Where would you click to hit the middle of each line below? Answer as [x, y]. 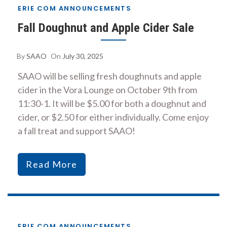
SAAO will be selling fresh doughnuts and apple [110, 76]
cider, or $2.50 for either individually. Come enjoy [113, 117]
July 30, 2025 [83, 56]
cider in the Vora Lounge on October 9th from [107, 89]
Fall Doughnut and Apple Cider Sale [106, 27]
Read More [52, 164]
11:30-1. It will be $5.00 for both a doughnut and [112, 103]
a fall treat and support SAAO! [77, 130]
